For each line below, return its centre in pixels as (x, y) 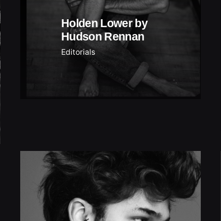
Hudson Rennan (103, 36)
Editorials (78, 52)
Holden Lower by (104, 23)
